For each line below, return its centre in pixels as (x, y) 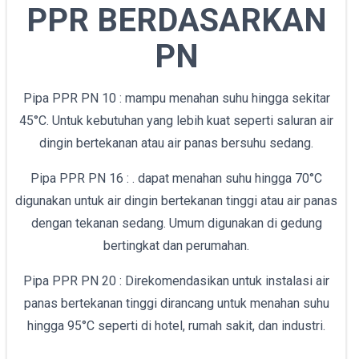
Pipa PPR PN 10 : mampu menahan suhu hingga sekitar (176, 99)
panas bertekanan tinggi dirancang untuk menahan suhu (176, 304)
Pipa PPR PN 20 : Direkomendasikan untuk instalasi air (176, 281)
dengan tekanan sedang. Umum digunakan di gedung (176, 224)
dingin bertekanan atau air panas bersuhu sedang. (176, 143)
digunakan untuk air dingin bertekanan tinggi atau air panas (176, 201)
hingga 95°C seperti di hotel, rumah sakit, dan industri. (176, 326)
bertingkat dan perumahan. (176, 246)
